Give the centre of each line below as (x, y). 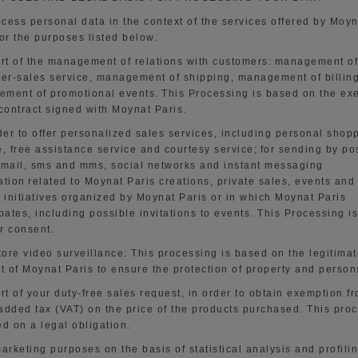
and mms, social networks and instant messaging (189, 165)
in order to (217, 293)
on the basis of (145, 349)
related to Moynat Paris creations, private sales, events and (190, 181)
